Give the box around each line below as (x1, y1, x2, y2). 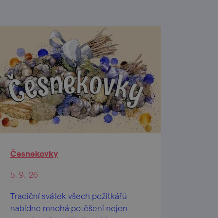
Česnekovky (10, 148, 58, 158)
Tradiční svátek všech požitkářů (10, 191, 127, 200)
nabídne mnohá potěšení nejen (10, 203, 127, 213)
